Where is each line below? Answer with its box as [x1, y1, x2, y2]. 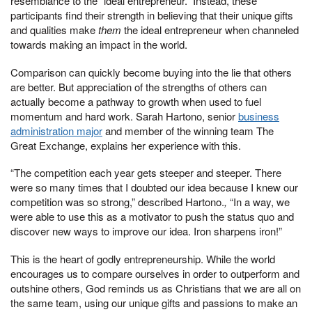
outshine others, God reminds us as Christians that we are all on [10, 281, 301, 296]
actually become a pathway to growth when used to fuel [10, 93, 261, 109]
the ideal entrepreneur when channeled [121, 22, 299, 37]
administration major [10, 123, 102, 138]
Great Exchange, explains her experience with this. [10, 137, 241, 153]
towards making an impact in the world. [10, 36, 187, 52]
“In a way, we [227, 194, 290, 210]
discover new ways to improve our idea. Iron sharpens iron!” [10, 224, 282, 239]
